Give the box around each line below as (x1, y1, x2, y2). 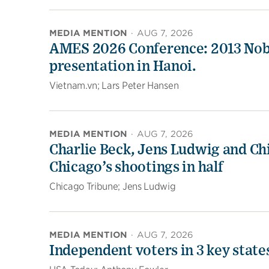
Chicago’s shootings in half (49, 160, 223, 175)
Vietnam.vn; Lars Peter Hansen (49, 80, 179, 91)
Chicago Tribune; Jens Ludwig (49, 181, 176, 192)
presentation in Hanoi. (49, 59, 196, 74)
